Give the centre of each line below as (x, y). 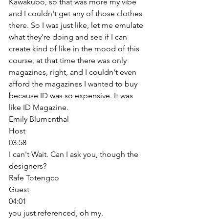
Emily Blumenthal (39, 119)
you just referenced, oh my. (57, 213)
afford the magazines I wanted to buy (74, 84)
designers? (29, 166)
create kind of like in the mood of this (75, 48)
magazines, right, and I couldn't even (74, 72)
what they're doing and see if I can (69, 37)
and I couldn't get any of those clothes (77, 13)
